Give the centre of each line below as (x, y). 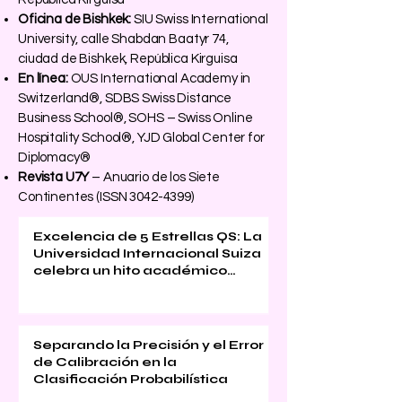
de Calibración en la (105, 362)
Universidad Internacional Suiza (147, 253)
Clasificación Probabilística (131, 379)
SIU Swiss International (200, 19)
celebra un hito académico (130, 271)
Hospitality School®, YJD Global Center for (141, 138)
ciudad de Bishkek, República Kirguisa (128, 59)
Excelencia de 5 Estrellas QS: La (148, 236)
